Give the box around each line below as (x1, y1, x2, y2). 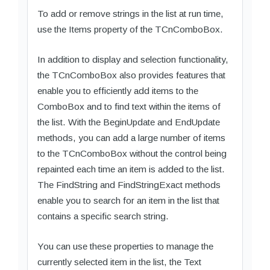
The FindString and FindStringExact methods (37, 179, 221, 190)
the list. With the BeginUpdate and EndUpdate (37, 116, 220, 127)
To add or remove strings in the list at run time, (37, 8, 224, 19)
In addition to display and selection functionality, (37, 54, 228, 64)
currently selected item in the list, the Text (37, 256, 201, 267)
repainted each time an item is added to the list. (37, 163, 225, 174)
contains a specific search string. (37, 210, 169, 221)
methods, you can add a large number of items (37, 132, 225, 143)
